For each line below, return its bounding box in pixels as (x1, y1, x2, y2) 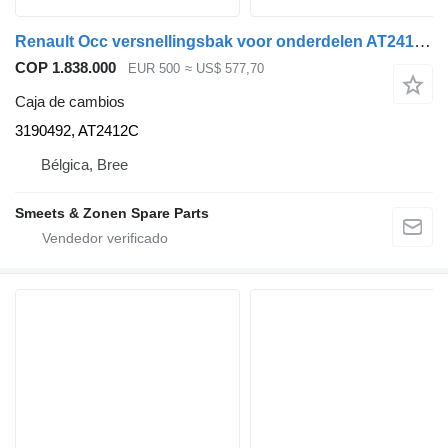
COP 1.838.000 (15, 58, 116, 76)
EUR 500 (128, 60, 180, 76)
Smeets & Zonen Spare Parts (15, 205, 209, 222)
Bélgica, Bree (41, 156, 128, 174)
